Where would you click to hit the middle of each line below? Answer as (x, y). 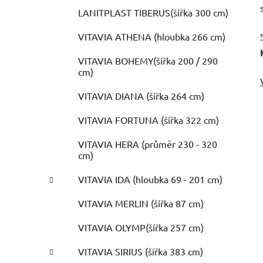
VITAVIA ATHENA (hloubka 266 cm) (152, 37)
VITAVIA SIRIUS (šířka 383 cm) (141, 252)
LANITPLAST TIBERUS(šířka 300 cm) (153, 13)
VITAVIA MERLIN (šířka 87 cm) (141, 203)
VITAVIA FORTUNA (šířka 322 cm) (149, 120)
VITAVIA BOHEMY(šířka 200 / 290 (148, 61)
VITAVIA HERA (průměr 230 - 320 (148, 144)
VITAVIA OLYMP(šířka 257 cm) (141, 227)
